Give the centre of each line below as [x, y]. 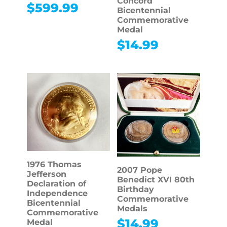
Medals [132, 208]
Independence [57, 194]
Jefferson [46, 174]
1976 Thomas [54, 165]
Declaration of [56, 184]
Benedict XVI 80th [156, 179]
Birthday [135, 189]
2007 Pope [139, 170]
